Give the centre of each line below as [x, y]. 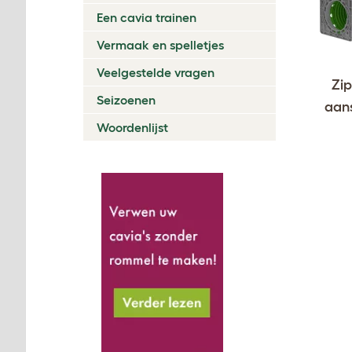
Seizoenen [126, 99]
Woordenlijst [132, 127]
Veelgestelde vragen [156, 72]
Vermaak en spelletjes [160, 44]
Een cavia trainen [147, 17]
